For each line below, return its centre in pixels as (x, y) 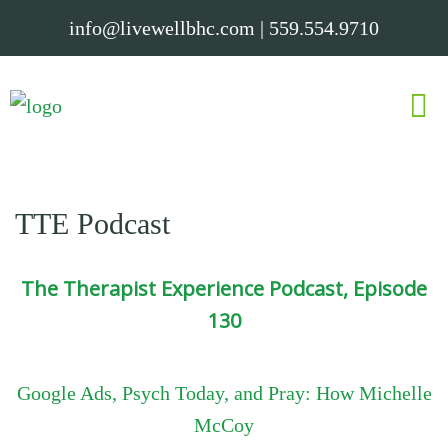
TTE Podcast (92, 223)
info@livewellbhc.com (162, 28)
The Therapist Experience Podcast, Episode (224, 288)
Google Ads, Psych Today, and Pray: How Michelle (224, 392)
